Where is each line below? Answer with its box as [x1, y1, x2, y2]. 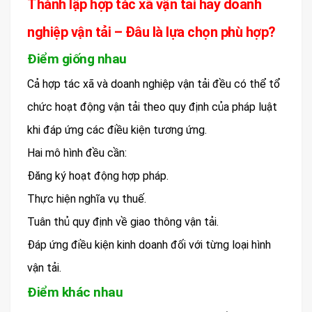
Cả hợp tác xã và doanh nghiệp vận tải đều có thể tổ [27, 77, 281, 91]
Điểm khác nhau [27, 283, 123, 300]
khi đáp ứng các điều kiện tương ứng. [27, 123, 207, 136]
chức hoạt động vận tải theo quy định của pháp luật [27, 100, 277, 114]
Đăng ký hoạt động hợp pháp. [27, 169, 169, 182]
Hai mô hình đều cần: [27, 146, 127, 159]
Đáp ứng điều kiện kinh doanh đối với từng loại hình [27, 237, 271, 251]
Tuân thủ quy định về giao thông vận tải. [27, 214, 219, 228]
